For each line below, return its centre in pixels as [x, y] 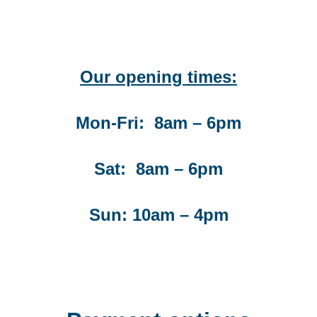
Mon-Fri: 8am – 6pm [158, 122]
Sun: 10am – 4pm [158, 214]
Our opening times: [158, 76]
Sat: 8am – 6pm [158, 168]
